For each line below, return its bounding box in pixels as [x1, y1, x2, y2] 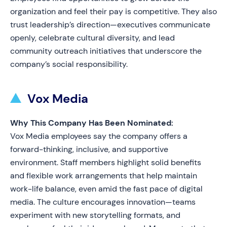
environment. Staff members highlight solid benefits [10, 157, 201, 168]
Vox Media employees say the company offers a [10, 131, 187, 141]
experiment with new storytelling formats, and [10, 210, 180, 220]
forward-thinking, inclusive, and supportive [10, 144, 168, 155]
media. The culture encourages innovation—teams [10, 197, 196, 207]
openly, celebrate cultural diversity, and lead [10, 32, 175, 43]
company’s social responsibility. [10, 59, 128, 69]
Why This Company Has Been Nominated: [10, 118, 173, 128]
